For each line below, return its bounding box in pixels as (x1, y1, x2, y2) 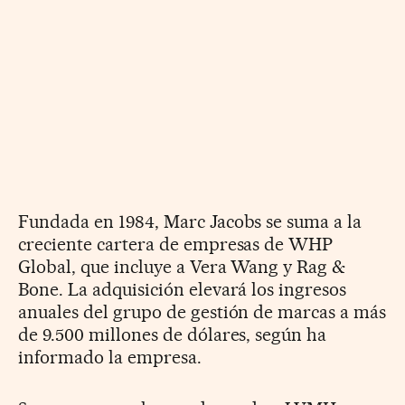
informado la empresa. (18, 345, 202, 368)
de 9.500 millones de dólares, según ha (18, 323, 327, 345)
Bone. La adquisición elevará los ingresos (18, 278, 347, 300)
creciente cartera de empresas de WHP (18, 232, 334, 255)
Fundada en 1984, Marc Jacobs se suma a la (18, 210, 363, 232)
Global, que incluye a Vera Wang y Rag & (18, 255, 346, 278)
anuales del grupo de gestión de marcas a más (18, 300, 387, 323)
